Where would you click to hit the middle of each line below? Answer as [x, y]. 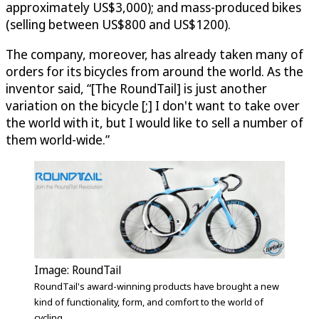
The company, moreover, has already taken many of [155, 54]
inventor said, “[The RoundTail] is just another [136, 88]
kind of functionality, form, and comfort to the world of [149, 302]
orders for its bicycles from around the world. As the [155, 71]
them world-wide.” [58, 139]
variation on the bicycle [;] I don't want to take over [153, 105]
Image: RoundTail [78, 270]
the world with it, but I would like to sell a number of [155, 122]
